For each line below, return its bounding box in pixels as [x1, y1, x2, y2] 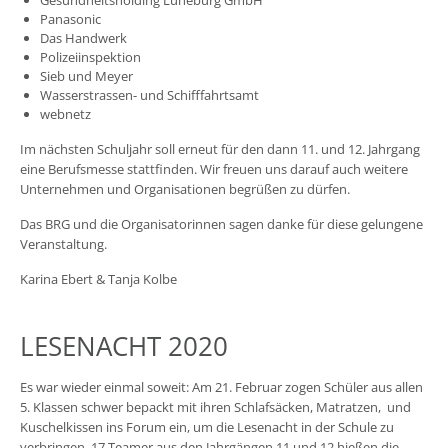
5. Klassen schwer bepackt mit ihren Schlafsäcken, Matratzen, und [20, 398, 411, 417]
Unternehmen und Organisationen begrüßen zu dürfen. [20, 179, 350, 198]
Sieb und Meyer [40, 66, 133, 85]
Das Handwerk [40, 28, 127, 47]
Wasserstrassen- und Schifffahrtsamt [40, 85, 259, 104]
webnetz [40, 104, 94, 123]
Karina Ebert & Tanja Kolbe [20, 269, 177, 288]
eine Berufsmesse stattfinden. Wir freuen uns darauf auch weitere [20, 159, 408, 178]
